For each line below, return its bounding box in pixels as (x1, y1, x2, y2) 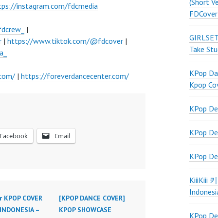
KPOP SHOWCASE (58, 205, 111, 214)
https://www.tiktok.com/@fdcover (7, 36, 123, 46)
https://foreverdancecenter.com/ (21, 71, 129, 81)
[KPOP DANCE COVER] (58, 194, 125, 202)
